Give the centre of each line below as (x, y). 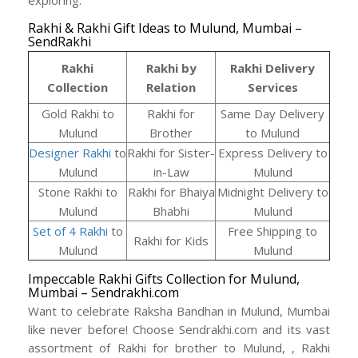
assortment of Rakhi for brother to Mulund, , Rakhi (179, 348)
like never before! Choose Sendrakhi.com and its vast (179, 330)
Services (272, 88)
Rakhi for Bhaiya (171, 192)
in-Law (171, 172)
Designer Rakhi (70, 153)
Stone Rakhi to (78, 192)
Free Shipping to (272, 231)
